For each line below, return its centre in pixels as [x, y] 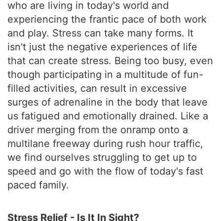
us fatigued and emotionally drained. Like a [108, 116]
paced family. [38, 185]
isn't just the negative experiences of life [102, 47]
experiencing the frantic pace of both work [107, 19]
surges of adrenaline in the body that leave [108, 102]
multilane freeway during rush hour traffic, [105, 144]
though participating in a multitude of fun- [105, 74]
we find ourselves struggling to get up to [102, 157]
